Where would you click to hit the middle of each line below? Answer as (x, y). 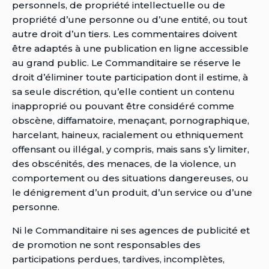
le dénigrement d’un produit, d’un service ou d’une (132, 192)
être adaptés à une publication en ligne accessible (130, 48)
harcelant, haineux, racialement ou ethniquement (128, 134)
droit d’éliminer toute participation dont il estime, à (130, 77)
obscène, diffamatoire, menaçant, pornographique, (131, 120)
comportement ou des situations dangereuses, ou (130, 178)
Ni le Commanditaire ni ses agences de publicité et (131, 230)
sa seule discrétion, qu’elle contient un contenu (123, 91)
